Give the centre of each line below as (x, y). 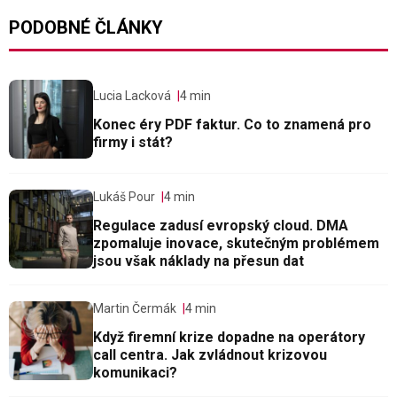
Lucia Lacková (132, 96)
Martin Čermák (135, 309)
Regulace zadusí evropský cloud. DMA (221, 226)
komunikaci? (135, 373)
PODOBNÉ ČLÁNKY (86, 28)
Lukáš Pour (124, 197)
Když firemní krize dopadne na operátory (229, 338)
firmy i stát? (133, 143)
